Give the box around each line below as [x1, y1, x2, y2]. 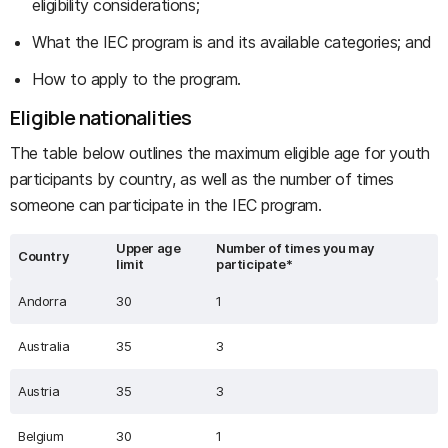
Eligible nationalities [10, 104, 192, 131]
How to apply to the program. [32, 69, 241, 89]
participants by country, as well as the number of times [10, 169, 394, 189]
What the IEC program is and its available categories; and [32, 32, 432, 52]
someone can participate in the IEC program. [10, 195, 322, 215]
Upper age [116, 240, 181, 256]
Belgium [18, 428, 64, 444]
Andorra [18, 293, 67, 309]
